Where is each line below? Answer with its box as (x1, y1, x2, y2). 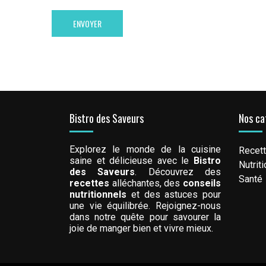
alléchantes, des (109, 178, 183, 189)
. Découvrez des (135, 166, 221, 178)
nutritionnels (69, 189, 126, 201)
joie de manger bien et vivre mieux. (69, 223, 213, 235)
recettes (69, 178, 109, 189)
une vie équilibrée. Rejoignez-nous (69, 200, 221, 212)
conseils (183, 178, 221, 189)
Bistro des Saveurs (69, 110, 144, 126)
